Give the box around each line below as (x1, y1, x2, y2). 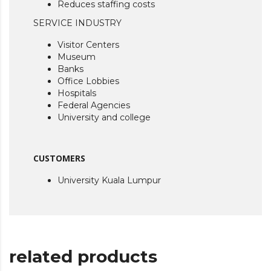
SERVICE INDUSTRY (33, 18, 122, 29)
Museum (57, 51, 96, 63)
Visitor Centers (57, 39, 119, 51)
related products (9, 246, 157, 267)
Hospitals (57, 88, 96, 99)
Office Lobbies (57, 76, 119, 87)
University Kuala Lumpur (57, 175, 161, 186)
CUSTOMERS (33, 152, 85, 165)
